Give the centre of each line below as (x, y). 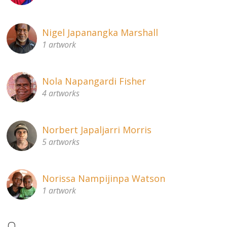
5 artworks (61, 142)
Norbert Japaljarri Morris (97, 129)
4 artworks (61, 93)
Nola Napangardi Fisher (94, 81)
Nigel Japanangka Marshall (100, 32)
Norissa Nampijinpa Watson (104, 178)
